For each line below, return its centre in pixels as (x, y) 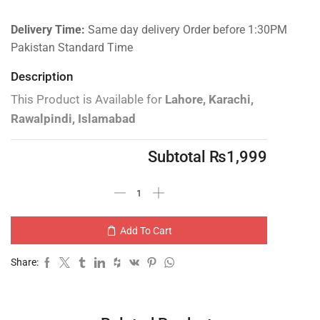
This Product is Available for (86, 100)
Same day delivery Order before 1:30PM (187, 29)
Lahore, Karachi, (209, 100)
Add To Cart (146, 230)
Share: (25, 262)
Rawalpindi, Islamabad (73, 119)
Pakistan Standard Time (72, 47)
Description (42, 77)
